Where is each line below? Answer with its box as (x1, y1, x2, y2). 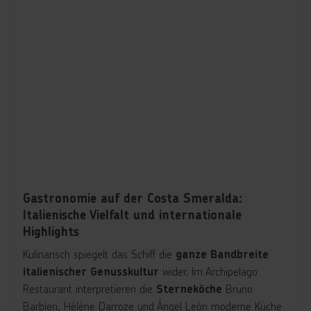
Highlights (23, 224, 79, 239)
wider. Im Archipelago (159, 264, 258, 278)
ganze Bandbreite (176, 247, 269, 262)
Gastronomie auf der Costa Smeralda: (23, 190, 242, 206)
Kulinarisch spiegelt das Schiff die (23, 246, 176, 261)
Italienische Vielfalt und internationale (23, 207, 242, 223)
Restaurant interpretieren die (23, 281, 156, 296)
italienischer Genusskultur (23, 264, 159, 279)
